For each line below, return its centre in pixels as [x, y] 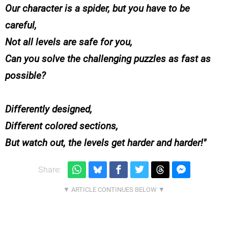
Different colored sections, [62, 126]
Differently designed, [49, 109]
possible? [25, 76]
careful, [21, 25]
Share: [49, 169]
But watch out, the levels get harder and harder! [104, 143]
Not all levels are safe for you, [69, 42]
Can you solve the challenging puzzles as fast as [108, 59]
